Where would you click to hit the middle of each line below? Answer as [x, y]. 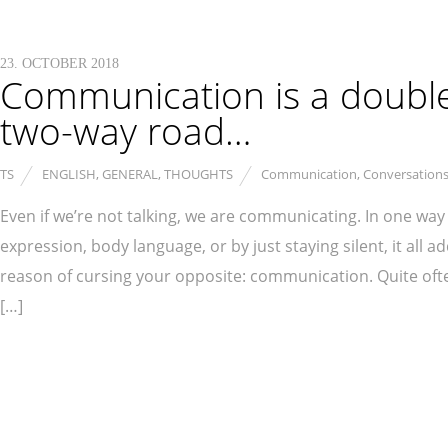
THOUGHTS [198, 174]
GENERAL [130, 174]
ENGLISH [69, 174]
